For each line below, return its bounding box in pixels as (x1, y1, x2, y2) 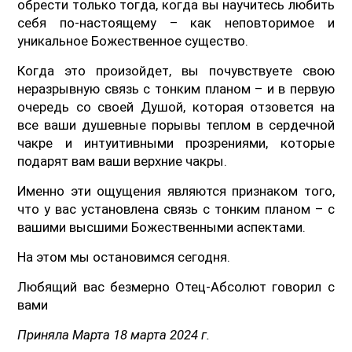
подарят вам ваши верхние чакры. (17, 152, 228, 169)
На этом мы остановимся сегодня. (17, 248, 231, 265)
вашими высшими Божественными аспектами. (17, 218, 306, 235)
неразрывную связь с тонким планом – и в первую (17, 80, 335, 97)
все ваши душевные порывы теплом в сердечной (17, 116, 335, 133)
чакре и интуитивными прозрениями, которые (17, 134, 335, 151)
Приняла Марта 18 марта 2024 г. (17, 326, 211, 343)
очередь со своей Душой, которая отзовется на (17, 98, 335, 115)
